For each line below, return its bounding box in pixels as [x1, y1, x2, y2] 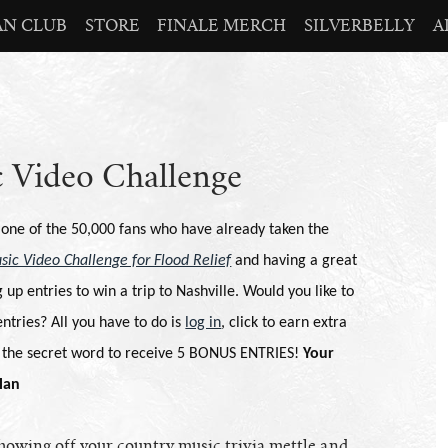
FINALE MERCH [157, 17, 287, 35]
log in [185, 314, 222, 331]
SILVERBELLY [303, 17, 415, 35]
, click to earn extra [221, 314, 348, 331]
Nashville [176, 283, 236, 300]
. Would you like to [235, 283, 355, 300]
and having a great [231, 252, 358, 269]
